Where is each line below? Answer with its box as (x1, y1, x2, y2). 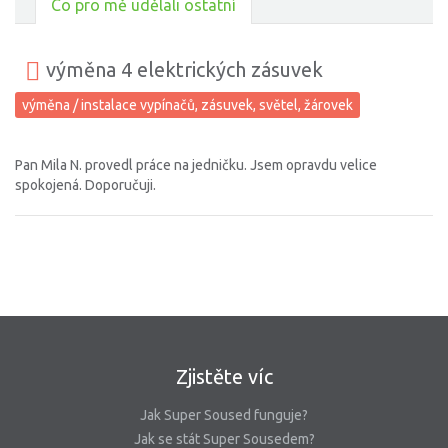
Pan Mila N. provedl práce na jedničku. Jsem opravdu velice (15, 157, 377, 174)
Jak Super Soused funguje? (140, 407, 308, 424)
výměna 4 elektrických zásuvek (41, 58, 323, 82)
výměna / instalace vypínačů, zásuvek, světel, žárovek (22, 97, 353, 114)
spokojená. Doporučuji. (15, 177, 156, 194)
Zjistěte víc (175, 365, 273, 389)
